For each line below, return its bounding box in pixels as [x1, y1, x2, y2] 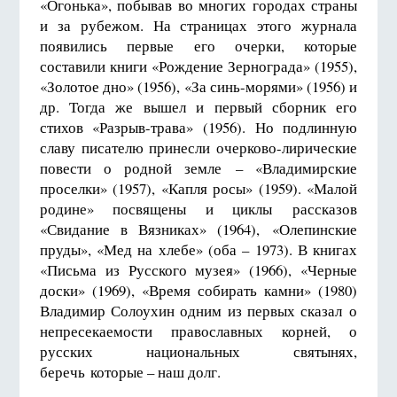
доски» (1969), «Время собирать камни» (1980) [39, 279, 358, 300]
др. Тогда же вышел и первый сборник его [39, 96, 358, 117]
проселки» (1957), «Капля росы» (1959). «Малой [39, 177, 358, 198]
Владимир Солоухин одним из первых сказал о [39, 300, 358, 321]
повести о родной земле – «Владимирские [39, 157, 358, 178]
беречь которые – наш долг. [39, 361, 221, 382]
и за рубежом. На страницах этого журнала [39, 14, 358, 35]
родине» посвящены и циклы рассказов [39, 198, 358, 219]
